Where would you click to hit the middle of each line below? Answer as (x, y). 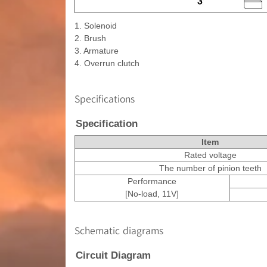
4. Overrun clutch (107, 63)
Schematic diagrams (119, 230)
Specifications (104, 98)
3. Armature (96, 50)
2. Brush (90, 38)
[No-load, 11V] (152, 193)
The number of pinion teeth (210, 168)
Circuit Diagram (113, 255)
